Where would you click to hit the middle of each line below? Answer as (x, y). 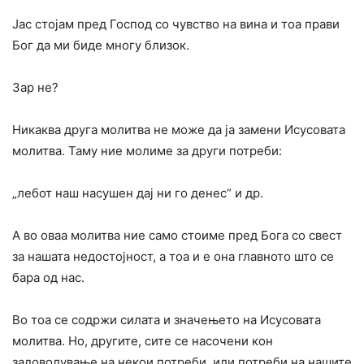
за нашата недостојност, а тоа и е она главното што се (173, 257)
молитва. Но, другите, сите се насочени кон (143, 341)
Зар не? (35, 88)
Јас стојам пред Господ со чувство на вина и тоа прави (176, 24)
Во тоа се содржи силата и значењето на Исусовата (167, 320)
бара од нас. (48, 278)
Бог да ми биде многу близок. (101, 45)
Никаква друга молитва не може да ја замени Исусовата (179, 130)
